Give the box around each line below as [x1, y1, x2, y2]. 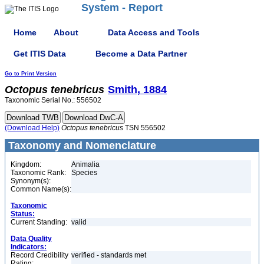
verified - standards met [71, 251, 146, 259]
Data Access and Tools [108, 27, 200, 37]
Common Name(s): [11, 185, 71, 193]
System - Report [81, 2, 163, 14]
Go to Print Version [5, 71, 57, 77]
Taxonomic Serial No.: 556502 [5, 96, 101, 104]
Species [71, 169, 97, 177]
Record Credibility [11, 251, 68, 259]
